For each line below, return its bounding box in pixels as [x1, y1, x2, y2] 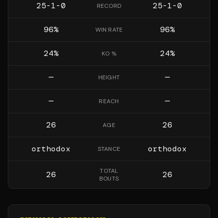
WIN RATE [95, 26, 123, 34]
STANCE [97, 145, 121, 153]
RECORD [96, 2, 122, 10]
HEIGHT [98, 73, 120, 81]
